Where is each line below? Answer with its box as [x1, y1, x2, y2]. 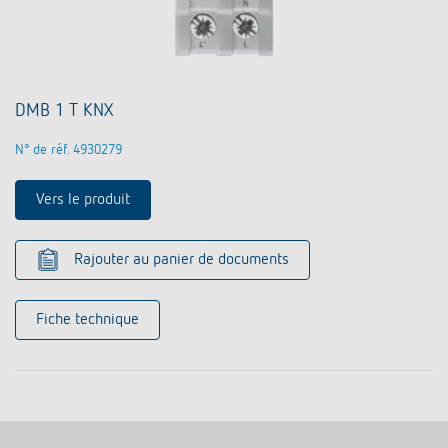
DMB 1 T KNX [15, 102, 113, 121]
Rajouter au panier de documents [74, 252, 289, 269]
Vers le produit [36, 192, 130, 209]
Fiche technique [36, 312, 139, 329]
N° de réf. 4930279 [15, 143, 122, 158]
